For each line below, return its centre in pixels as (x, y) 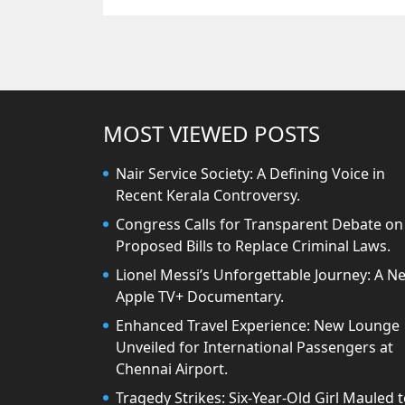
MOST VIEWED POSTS (212, 133)
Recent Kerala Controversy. (208, 195)
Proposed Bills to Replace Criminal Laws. (253, 245)
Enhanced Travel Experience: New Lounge (258, 325)
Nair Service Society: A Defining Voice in (250, 173)
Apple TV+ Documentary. (200, 296)
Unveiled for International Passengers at (254, 347)
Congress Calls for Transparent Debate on (259, 224)
